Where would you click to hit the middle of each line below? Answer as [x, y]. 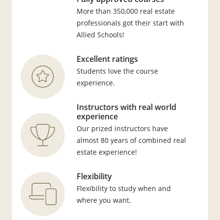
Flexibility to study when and [124, 188]
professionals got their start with [130, 23]
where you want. [104, 200]
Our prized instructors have [122, 128]
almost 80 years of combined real [131, 140]
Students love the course [117, 71]
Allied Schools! [100, 34]
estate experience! [107, 152]
